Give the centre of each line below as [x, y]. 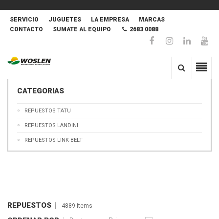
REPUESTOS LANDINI [51, 125]
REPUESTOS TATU [48, 111]
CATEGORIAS [41, 91]
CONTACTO [26, 29]
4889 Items [77, 206]
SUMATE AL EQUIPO [82, 29]
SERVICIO [24, 20]
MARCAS [152, 20]
